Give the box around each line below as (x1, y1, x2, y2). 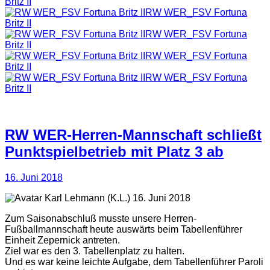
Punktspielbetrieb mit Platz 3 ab (5, 143, 224, 160)
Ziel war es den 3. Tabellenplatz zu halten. (5, 246, 184, 257)
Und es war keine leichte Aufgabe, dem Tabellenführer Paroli (5, 257, 263, 268)
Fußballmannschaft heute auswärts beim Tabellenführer (5, 224, 242, 235)
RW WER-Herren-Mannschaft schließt (5, 127, 262, 143)
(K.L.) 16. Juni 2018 (105, 193, 190, 204)
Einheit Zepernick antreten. (5, 235, 120, 246)
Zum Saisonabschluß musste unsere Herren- (5, 213, 196, 224)
